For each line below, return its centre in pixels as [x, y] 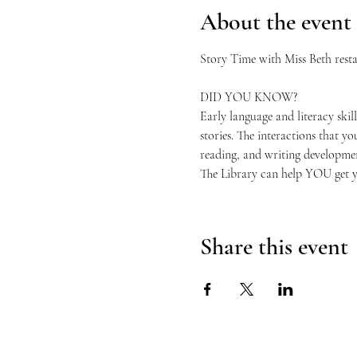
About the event [275, 22]
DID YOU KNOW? [248, 97]
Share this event [274, 247]
